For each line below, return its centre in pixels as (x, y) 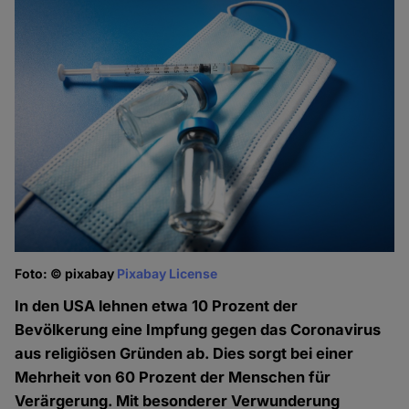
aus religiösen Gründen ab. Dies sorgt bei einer (184, 354)
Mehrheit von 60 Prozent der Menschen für (173, 378)
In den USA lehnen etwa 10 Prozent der (157, 306)
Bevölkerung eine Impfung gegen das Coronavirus (198, 330)
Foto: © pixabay (66, 274)
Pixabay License (168, 274)
